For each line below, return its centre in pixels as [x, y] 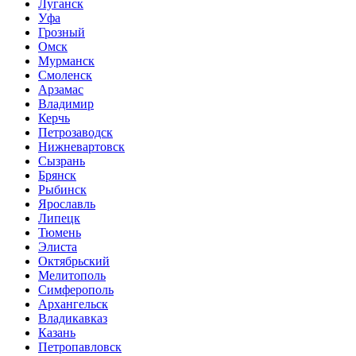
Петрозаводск [75, 132]
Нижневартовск [81, 147]
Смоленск [65, 75]
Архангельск [73, 304]
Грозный [62, 32]
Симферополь [76, 290]
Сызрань [62, 161]
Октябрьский [74, 261]
